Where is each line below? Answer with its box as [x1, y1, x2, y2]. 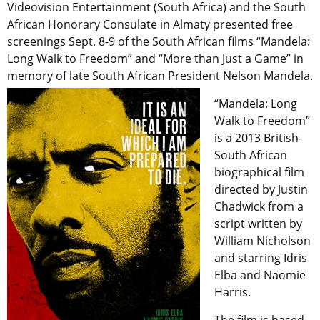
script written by [214, 216, 302, 232]
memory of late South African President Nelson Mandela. [7, 68, 313, 84]
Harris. [214, 284, 251, 301]
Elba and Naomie [214, 267, 306, 284]
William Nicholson [214, 233, 311, 249]
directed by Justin [214, 181, 308, 198]
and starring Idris [214, 250, 307, 266]
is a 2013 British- [214, 130, 302, 146]
